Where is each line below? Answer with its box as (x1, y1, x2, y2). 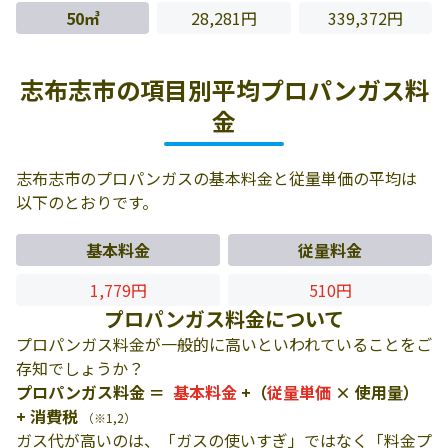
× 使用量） (331, 380, 419, 404)
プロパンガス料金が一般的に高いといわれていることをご (16, 332, 432, 356)
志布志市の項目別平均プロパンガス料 (19, 72, 429, 107)
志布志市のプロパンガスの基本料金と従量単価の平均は (16, 166, 417, 190)
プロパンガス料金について (104, 304, 344, 333)
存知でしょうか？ (16, 356, 144, 380)
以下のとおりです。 (16, 190, 158, 214)
